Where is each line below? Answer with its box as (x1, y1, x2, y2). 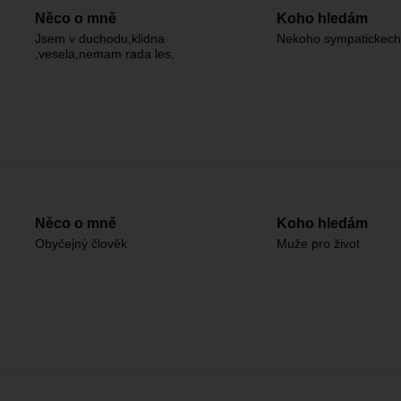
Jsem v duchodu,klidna (35, 31, 165, 46)
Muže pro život (277, 236, 360, 251)
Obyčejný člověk (35, 236, 127, 251)
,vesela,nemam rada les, (35, 47, 175, 61)
